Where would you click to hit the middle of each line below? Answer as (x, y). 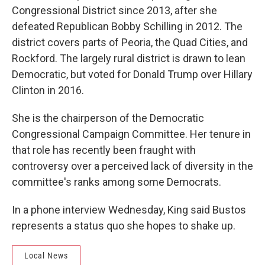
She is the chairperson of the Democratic (108, 118)
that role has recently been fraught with (104, 150)
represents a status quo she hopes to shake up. (125, 226)
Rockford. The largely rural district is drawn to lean (129, 58)
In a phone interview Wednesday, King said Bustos (129, 210)
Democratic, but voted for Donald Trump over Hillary (132, 74)
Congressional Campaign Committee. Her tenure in (131, 134)
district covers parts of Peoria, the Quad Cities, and (130, 42)
